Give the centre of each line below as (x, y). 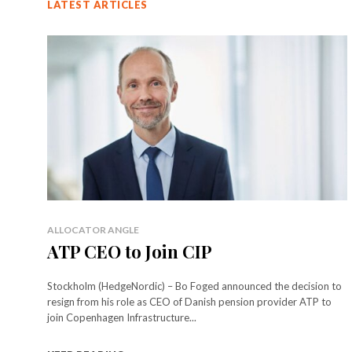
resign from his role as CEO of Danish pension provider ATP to (189, 301)
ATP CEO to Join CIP (130, 251)
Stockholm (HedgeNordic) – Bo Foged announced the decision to (194, 286)
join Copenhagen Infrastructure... (122, 317)
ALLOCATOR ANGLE (93, 229)
